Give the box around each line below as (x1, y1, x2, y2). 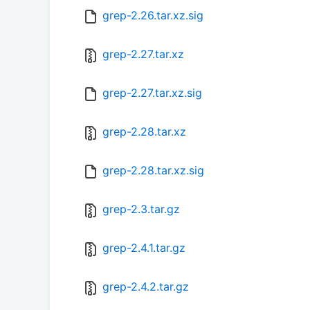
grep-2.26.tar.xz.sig (102, 8, 203, 23)
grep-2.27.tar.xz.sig (102, 86, 202, 100)
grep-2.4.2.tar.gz (102, 280, 189, 294)
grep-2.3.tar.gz (102, 202, 180, 217)
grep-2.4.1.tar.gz (102, 241, 185, 255)
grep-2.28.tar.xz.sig (102, 163, 204, 178)
